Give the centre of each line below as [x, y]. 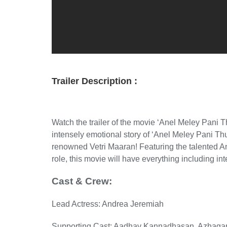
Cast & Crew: [82, 181]
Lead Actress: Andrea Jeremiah [108, 204]
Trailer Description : [94, 81]
